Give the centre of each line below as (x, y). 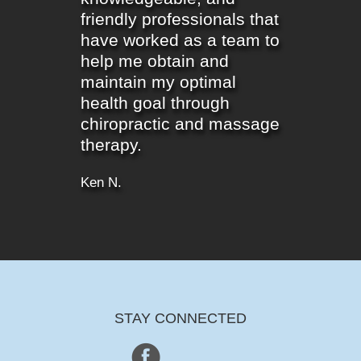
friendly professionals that (180, 20)
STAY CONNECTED (180, 319)
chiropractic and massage (180, 124)
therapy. (112, 145)
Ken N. (102, 183)
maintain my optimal (159, 83)
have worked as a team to (180, 41)
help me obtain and (155, 62)
